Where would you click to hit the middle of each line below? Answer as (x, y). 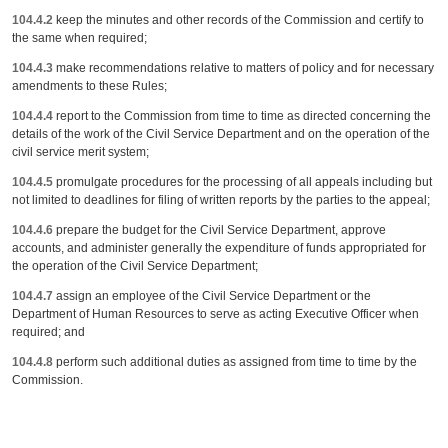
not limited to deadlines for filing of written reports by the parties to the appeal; (221, 200)
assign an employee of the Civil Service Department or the (212, 296)
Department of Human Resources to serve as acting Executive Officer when (216, 314)
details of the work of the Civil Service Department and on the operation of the (221, 134)
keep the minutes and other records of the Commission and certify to (239, 20)
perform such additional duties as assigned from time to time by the (235, 362)
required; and (49, 332)
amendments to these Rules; (90, 86)
